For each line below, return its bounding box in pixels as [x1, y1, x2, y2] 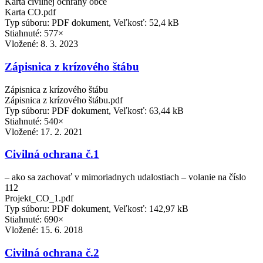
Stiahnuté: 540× [5, 116, 63, 126]
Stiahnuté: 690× [5, 214, 63, 225]
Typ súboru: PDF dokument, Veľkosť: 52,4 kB [5, 18, 179, 28]
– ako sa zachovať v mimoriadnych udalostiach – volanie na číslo [5, 172, 246, 183]
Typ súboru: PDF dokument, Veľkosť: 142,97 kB [5, 204, 188, 214]
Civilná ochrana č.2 [5, 246, 99, 259]
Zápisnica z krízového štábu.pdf [5, 95, 123, 105]
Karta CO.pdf [5, 7, 56, 18]
